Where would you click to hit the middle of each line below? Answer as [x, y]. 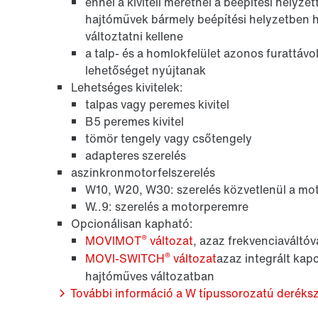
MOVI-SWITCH [125, 258]
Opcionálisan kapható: [132, 223]
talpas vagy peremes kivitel [157, 104]
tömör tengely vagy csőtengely [169, 138]
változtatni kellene [134, 36]
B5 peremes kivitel [135, 121]
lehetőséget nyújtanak [146, 70]
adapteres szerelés [136, 155]
